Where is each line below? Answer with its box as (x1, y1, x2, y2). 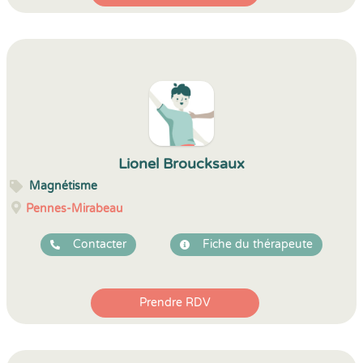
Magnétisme (29, 179, 97, 193)
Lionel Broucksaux (118, 155, 245, 173)
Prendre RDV (139, 296, 211, 310)
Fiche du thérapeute (203, 237, 313, 251)
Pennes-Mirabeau (26, 202, 123, 216)
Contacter (73, 237, 126, 251)
